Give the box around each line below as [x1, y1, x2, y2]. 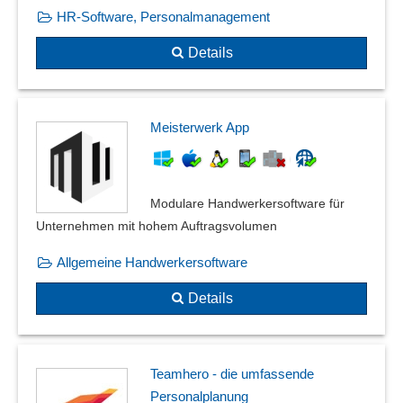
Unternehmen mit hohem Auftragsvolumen [36, 219, 277, 234]
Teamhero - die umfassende [150, 365, 314, 381]
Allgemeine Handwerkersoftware [57, 255, 247, 271]
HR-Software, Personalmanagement [57, 9, 270, 25]
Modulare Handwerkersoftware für [150, 196, 345, 211]
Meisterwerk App [150, 120, 249, 136]
